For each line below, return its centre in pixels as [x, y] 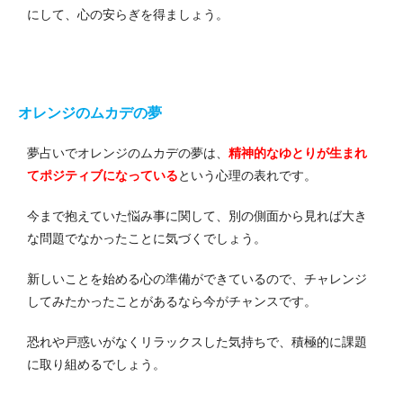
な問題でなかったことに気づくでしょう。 [147, 239]
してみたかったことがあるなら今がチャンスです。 [172, 302]
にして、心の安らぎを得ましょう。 [128, 15]
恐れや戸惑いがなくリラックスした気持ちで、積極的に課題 [197, 342]
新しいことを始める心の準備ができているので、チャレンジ [197, 279]
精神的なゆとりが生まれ [298, 153]
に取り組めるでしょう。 [96, 365]
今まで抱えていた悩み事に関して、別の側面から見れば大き [197, 216]
